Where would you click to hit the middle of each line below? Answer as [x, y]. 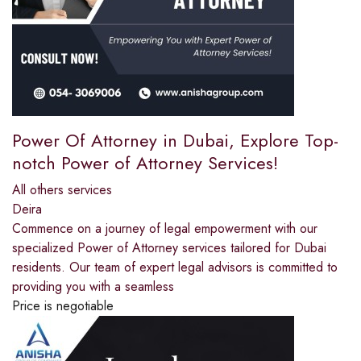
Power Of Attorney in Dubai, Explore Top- [175, 140]
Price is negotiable [63, 305]
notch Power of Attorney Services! [145, 162]
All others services [62, 189]
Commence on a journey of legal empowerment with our [165, 228]
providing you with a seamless [93, 286]
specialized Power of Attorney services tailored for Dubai [169, 247]
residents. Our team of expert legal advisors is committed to [175, 267]
